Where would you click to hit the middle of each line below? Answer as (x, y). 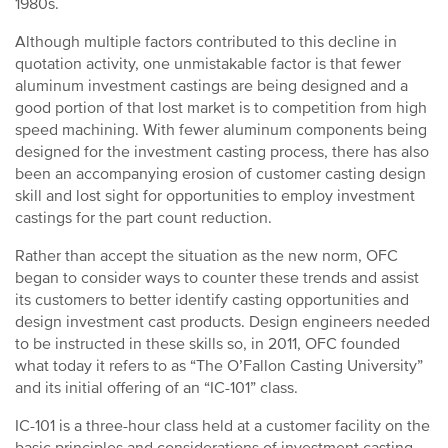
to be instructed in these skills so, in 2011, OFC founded (207, 344)
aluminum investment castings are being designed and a (211, 86)
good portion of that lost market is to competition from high (221, 108)
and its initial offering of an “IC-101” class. (158, 388)
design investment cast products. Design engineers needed (222, 322)
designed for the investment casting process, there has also (222, 152)
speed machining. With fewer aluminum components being (221, 130)
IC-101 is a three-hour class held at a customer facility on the (222, 426)
